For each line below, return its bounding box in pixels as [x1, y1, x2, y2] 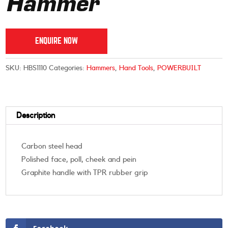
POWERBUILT [157, 65, 202, 72]
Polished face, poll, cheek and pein [21, 156, 137, 163]
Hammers [87, 65, 116, 72]
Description [16, 111, 56, 120]
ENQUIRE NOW [35, 36, 78, 45]
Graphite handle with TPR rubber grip [21, 169, 148, 177]
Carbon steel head [21, 142, 83, 150]
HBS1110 [23, 65, 47, 72]
